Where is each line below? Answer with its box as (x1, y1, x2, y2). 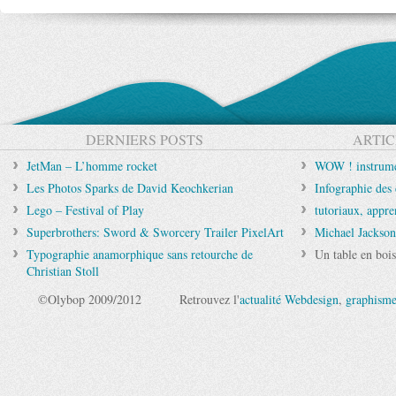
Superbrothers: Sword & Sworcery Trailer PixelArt (27, 224, 284, 240)
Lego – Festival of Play (27, 202, 144, 218)
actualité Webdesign (240, 291, 339, 308)
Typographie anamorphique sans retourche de (27, 246, 253, 263)
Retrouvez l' (179, 291, 240, 308)
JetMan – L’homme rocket (27, 157, 157, 174)
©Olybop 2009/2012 (38, 291, 141, 308)
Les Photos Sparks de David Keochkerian (27, 179, 233, 196)
